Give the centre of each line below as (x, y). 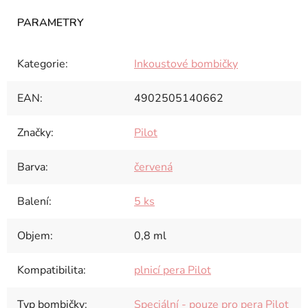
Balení (33, 201)
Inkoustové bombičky (186, 64)
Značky (34, 132)
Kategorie (41, 64)
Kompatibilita (50, 270)
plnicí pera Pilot (173, 270)
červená (153, 167)
